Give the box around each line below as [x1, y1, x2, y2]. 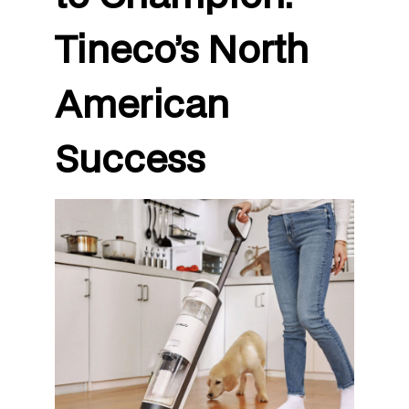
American [55, 78, 229, 130]
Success [55, 132, 205, 184]
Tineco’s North [55, 23, 309, 75]
